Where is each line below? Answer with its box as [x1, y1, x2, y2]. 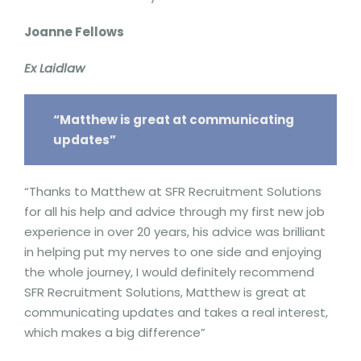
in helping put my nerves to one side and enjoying [24, 243, 322, 260]
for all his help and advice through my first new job [24, 202, 325, 220]
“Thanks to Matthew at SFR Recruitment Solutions [24, 182, 322, 200]
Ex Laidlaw [24, 60, 85, 77]
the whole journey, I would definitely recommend [24, 263, 314, 280]
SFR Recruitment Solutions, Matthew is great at [24, 283, 306, 301]
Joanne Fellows [24, 23, 124, 40]
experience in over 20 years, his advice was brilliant [24, 222, 326, 240]
